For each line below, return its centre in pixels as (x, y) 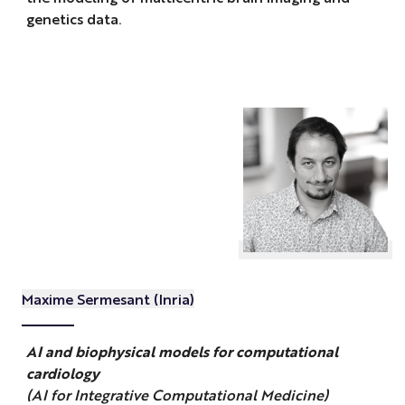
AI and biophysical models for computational (182, 351)
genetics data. (74, 19)
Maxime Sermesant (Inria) (108, 298)
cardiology (62, 372)
